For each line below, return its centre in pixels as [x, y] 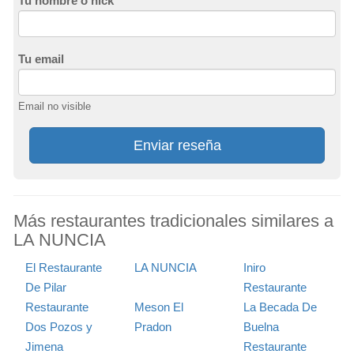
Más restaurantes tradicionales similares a [173, 221]
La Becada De [280, 307]
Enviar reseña [177, 146]
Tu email [41, 59]
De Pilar [46, 288]
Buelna [261, 327]
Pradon [153, 327]
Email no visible [55, 107]
